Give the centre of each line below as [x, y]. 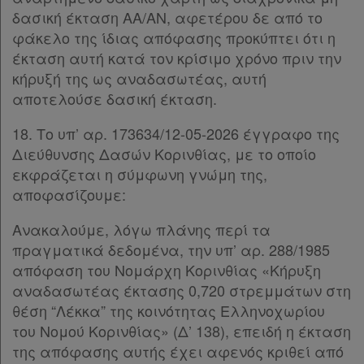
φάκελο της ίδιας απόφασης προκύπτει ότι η [174, 37]
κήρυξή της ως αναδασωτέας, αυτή [139, 78]
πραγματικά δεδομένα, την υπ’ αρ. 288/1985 [171, 249]
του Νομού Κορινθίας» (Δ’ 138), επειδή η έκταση [182, 331]
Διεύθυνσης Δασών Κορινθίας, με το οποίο [164, 154]
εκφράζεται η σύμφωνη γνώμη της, [140, 174]
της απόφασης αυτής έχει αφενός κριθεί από [178, 351]
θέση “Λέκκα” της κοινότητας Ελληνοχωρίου [169, 310]
